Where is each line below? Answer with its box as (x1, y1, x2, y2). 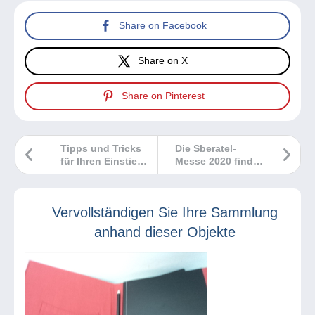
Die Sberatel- (175, 142, 236, 154)
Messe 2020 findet (175, 155, 262, 167)
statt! (175, 167, 200, 179)
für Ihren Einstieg (60, 155, 143, 167)
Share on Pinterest (121, 90, 205, 102)
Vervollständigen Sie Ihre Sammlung (51, 204, 278, 220)
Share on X (138, 55, 188, 67)
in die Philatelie (60, 167, 134, 179)
